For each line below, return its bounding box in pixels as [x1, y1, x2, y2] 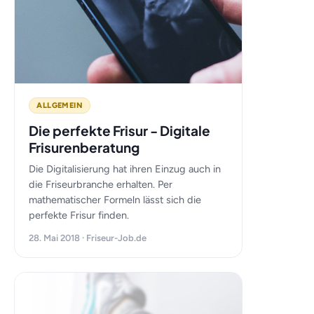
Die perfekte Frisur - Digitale [29, 122, 211, 139]
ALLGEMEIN [36, 101, 83, 110]
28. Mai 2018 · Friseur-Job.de [29, 233, 147, 243]
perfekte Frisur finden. [29, 209, 130, 221]
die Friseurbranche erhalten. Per [29, 178, 173, 191]
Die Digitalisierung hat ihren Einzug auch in [29, 163, 221, 175]
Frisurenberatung [29, 139, 140, 156]
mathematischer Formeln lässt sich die [29, 193, 202, 206]
